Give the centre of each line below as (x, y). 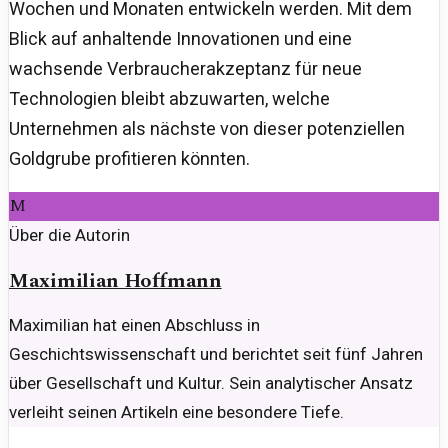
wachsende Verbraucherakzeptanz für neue (185, 68)
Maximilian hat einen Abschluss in (134, 325)
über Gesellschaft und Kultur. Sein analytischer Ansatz (211, 383)
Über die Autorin (69, 234)
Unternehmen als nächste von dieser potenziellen (207, 128)
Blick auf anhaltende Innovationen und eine (180, 38)
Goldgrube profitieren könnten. (129, 158)
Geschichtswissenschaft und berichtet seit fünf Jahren (216, 354)
